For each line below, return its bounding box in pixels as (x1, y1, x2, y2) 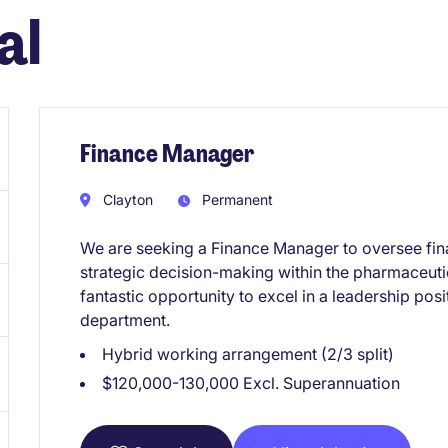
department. (80, 309, 170, 330)
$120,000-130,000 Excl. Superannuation (102, 372, 400, 393)
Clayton (99, 190, 153, 208)
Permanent (198, 190, 273, 208)
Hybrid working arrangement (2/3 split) (102, 343, 394, 364)
